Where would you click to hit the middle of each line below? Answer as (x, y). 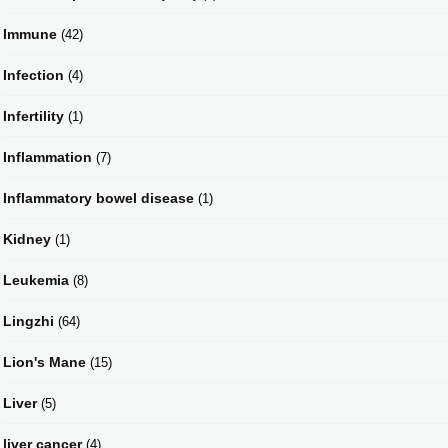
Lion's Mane (44, 361)
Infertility (33, 115)
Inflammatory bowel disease (98, 197)
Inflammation (47, 156)
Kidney (27, 238)
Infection (33, 74)
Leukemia (36, 279)
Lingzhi (28, 320)
